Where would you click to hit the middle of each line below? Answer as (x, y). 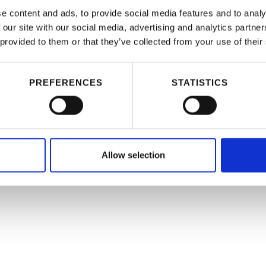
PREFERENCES (66, 83)
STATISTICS (199, 83)
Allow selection (133, 155)
